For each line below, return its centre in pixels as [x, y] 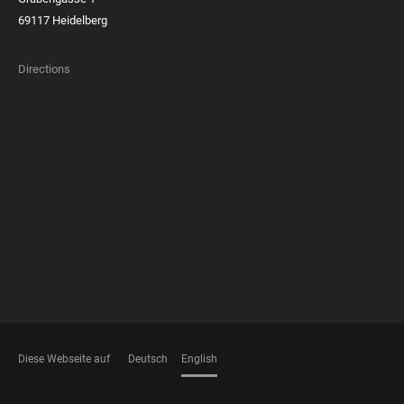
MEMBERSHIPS [73, 170]
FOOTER [47, 151]
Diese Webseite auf [64, 359]
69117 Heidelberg [63, 20]
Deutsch [148, 359]
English [199, 359]
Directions [44, 69]
